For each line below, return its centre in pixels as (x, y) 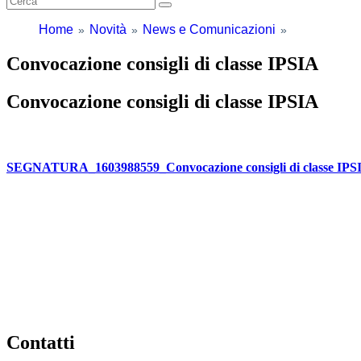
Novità (108, 29)
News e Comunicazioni (209, 29)
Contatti (41, 343)
